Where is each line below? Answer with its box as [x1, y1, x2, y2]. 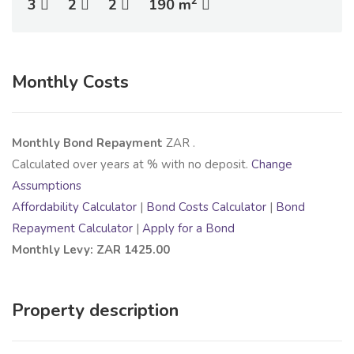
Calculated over [12, 156, 100, 173]
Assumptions [12, 178, 81, 194]
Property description [12, 299, 179, 323]
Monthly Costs [12, 70, 129, 95]
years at [100, 156, 147, 173]
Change [251, 156, 292, 173]
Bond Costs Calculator [146, 199, 266, 216]
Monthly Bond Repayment [12, 135, 166, 152]
